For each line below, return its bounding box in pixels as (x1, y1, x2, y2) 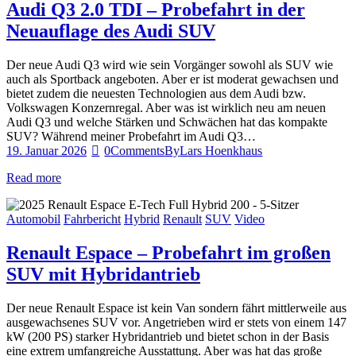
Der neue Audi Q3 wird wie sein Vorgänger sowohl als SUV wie (6, 57, 333, 72)
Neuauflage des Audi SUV (6, 20, 215, 41)
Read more (6, 170, 61, 184)
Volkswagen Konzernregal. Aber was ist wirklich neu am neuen (6, 100, 326, 114)
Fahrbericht (64, 211, 121, 226)
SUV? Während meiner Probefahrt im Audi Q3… (6, 129, 256, 143)
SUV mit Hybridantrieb (6, 263, 200, 284)
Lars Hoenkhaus (180, 143, 263, 157)
